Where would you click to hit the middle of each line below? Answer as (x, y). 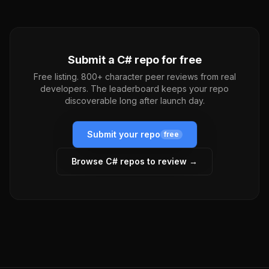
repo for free (167, 60)
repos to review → (158, 161)
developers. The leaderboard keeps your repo (134, 89)
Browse (89, 161)
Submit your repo (123, 134)
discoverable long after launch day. (134, 101)
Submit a (92, 60)
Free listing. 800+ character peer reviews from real (134, 77)
